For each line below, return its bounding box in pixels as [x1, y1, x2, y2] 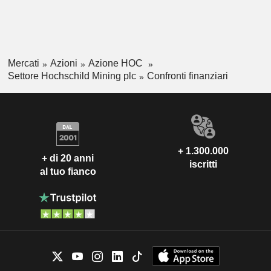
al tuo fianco [39, 166, 96, 177]
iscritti [189, 158, 217, 169]
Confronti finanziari [146, 70, 228, 81]
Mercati [7, 58, 39, 69]
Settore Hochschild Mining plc [7, 70, 136, 81]
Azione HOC [88, 58, 145, 69]
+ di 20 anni [42, 153, 94, 164]
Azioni [50, 58, 77, 69]
